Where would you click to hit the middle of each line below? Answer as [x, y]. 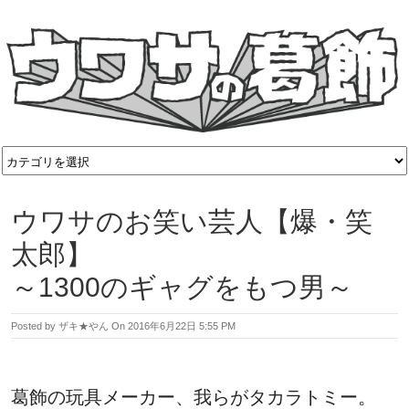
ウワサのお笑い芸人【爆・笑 [192, 222]
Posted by [35, 326]
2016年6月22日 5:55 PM [182, 326]
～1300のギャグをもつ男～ [182, 288]
